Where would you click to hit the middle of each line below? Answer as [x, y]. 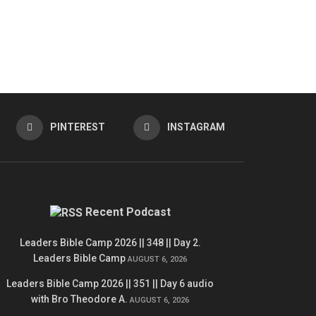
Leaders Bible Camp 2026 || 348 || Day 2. [110, 242]
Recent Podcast [128, 212]
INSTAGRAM [196, 127]
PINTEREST [77, 127]
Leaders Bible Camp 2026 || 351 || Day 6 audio [110, 283]
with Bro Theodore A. [79, 299]
